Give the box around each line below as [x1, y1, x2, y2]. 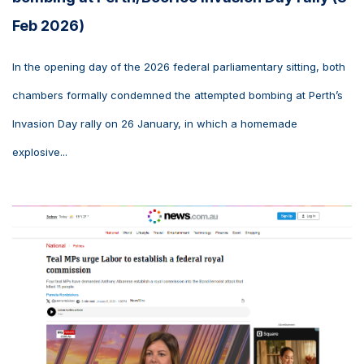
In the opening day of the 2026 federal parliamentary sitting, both [12, 59, 345, 73]
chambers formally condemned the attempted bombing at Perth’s [12, 88, 343, 102]
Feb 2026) [12, 16, 84, 34]
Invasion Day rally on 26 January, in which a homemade [12, 116, 297, 130]
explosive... [12, 145, 67, 158]
